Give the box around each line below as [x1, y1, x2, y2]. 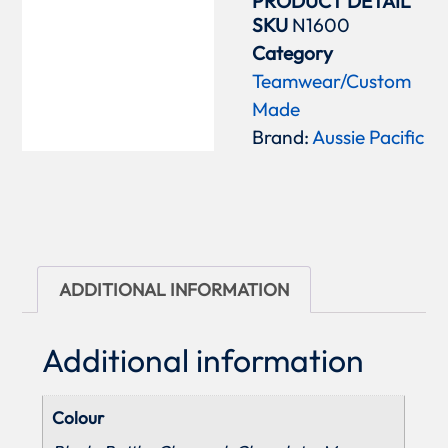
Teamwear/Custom [252, 68, 412, 93]
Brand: [252, 124, 313, 149]
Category [252, 40, 334, 65]
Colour [52, 406, 105, 428]
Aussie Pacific [312, 124, 425, 149]
